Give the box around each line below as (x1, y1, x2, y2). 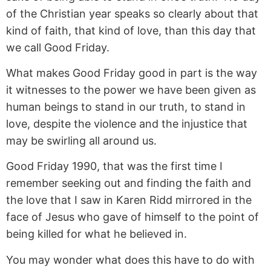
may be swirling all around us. (6, 134, 157, 148)
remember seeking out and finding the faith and (6, 177, 251, 190)
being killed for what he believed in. (6, 227, 187, 241)
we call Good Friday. (6, 41, 109, 54)
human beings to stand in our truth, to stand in (6, 100, 246, 114)
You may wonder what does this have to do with (6, 253, 255, 266)
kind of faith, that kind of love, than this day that (6, 24, 256, 37)
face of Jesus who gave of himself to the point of (6, 211, 259, 224)
